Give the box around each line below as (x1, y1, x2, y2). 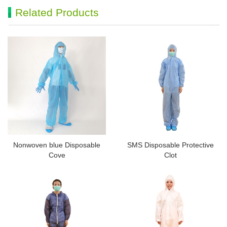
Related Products (15, 7, 99, 18)
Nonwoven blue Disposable (13, 141, 100, 149)
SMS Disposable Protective (127, 141, 214, 149)
